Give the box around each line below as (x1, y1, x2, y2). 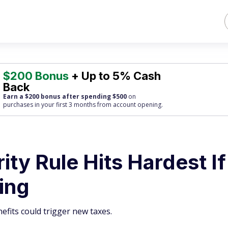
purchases (3, 100, 34, 109)
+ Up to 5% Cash (69, 69, 161, 82)
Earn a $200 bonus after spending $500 (3, 92, 127, 101)
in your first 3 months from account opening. (33, 100, 163, 109)
